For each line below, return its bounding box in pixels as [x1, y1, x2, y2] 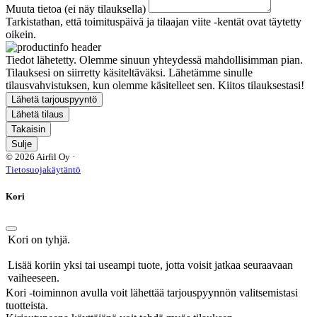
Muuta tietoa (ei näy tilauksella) [6, 3, 146, 16]
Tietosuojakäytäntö [6, 164, 81, 175]
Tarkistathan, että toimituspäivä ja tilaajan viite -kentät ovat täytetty [6, 16, 301, 28]
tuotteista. [6, 299, 48, 311]
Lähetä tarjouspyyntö [11, 94, 97, 105]
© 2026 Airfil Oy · [6, 151, 75, 163]
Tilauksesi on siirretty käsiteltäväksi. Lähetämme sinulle [6, 67, 253, 79]
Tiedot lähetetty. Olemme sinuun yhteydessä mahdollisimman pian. [6, 54, 303, 67]
